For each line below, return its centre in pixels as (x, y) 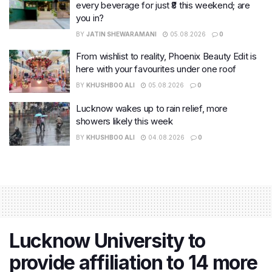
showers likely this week (124, 121)
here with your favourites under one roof (156, 69)
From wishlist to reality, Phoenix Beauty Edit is (166, 56)
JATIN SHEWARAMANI (121, 34)
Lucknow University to (107, 240)
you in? (90, 18)
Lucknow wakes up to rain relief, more (152, 108)
